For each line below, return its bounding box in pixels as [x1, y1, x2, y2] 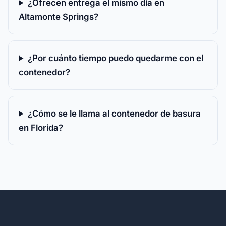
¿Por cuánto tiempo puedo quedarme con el [27, 53, 203, 63]
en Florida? [19, 123, 63, 133]
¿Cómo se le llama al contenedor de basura [27, 108, 201, 119]
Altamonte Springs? [19, 12, 98, 22]
